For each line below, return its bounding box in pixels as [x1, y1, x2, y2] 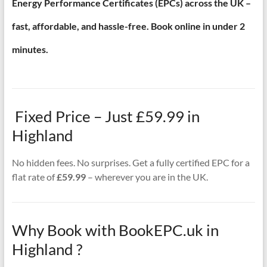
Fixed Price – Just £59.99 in [11, 106, 200, 126]
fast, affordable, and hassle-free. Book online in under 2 [11, 20, 245, 32]
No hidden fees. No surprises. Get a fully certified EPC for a [11, 156, 250, 168]
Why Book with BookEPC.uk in [11, 220, 219, 240]
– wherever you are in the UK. [85, 170, 208, 182]
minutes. [11, 43, 48, 55]
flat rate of [11, 170, 57, 182]
